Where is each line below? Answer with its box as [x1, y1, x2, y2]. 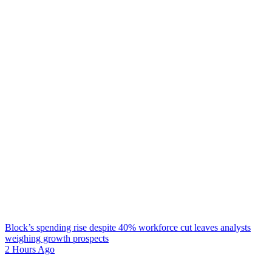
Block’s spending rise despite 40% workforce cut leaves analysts [5, 222, 251, 233]
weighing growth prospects [5, 233, 109, 243]
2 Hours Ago [5, 244, 55, 254]
